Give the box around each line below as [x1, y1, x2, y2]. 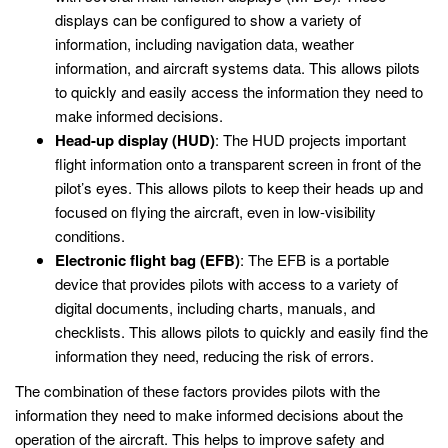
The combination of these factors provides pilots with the [15, 380, 380, 402]
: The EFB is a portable [240, 248, 389, 270]
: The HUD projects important [215, 128, 406, 150]
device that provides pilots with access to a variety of [55, 272, 398, 294]
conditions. [55, 224, 125, 246]
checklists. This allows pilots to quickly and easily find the [55, 320, 428, 342]
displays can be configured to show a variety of [55, 8, 361, 30]
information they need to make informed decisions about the [15, 404, 403, 426]
